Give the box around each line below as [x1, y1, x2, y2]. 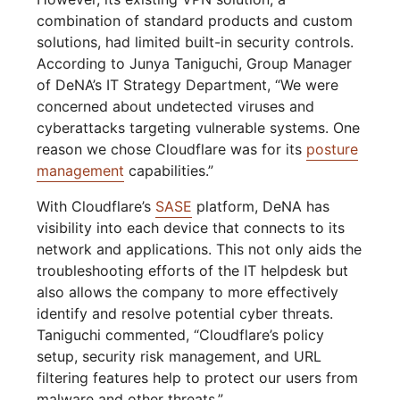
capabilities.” [124, 162, 214, 180]
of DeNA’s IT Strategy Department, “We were [37, 76, 339, 95]
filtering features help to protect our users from [37, 369, 359, 387]
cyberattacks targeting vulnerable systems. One [37, 119, 361, 137]
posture [306, 140, 359, 159]
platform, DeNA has [192, 197, 330, 216]
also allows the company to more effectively [37, 283, 339, 302]
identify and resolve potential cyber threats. [37, 304, 334, 323]
